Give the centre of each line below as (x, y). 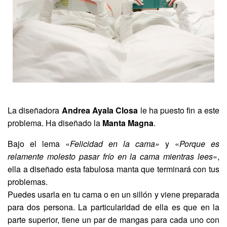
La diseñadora (35, 110)
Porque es (199, 143)
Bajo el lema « (39, 143)
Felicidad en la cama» (115, 143)
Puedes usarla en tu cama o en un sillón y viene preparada (113, 194)
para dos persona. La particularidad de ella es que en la (113, 207)
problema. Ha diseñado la (55, 123)
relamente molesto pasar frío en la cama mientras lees (110, 156)
